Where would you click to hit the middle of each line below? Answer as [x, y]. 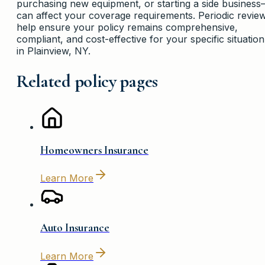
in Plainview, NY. [54, 51]
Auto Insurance [75, 228]
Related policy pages [87, 81]
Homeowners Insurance [94, 150]
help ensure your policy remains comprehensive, [127, 27]
